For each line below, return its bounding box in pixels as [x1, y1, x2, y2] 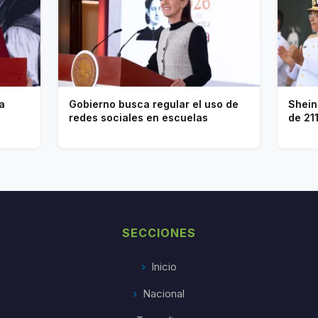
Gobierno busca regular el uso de [69, 97, 239, 110]
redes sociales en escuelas [69, 111, 209, 124]
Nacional [143, 286, 185, 300]
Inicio [150, 259, 177, 273]
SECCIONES [121, 225, 196, 240]
